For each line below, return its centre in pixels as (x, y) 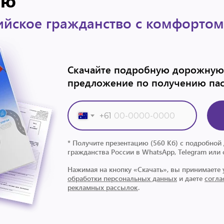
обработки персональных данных (122, 178)
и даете (191, 178)
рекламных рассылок (103, 187)
